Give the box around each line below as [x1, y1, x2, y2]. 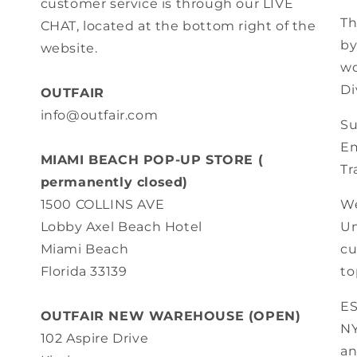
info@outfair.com [40, 108, 159, 124]
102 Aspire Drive [40, 331, 149, 347]
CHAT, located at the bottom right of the [40, 18, 316, 34]
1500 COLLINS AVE [40, 197, 165, 213]
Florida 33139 [40, 264, 127, 280]
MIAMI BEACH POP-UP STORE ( [40, 152, 264, 168]
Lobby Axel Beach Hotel [40, 219, 202, 235]
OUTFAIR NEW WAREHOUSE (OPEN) [40, 308, 301, 324]
